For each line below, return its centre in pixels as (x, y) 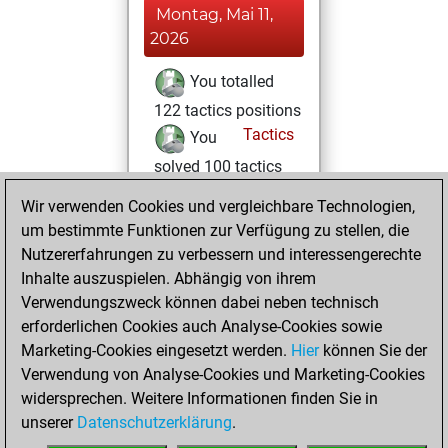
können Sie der (373, 350)
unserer (49, 422)
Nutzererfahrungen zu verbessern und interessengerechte (221, 254)
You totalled (230, 82)
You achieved (235, 218)
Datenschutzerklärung (154, 422)
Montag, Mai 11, (214, 14)
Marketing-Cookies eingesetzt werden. (156, 350)
